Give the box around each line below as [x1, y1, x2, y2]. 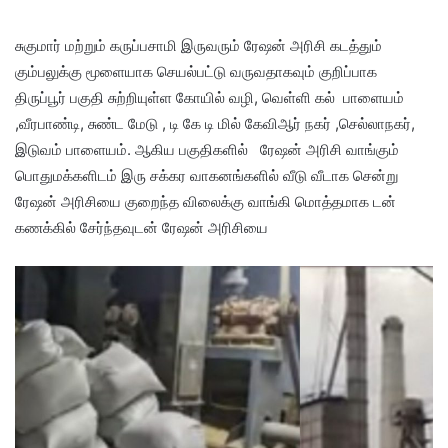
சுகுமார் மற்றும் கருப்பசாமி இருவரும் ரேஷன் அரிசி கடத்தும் [15, 36, 386, 55]
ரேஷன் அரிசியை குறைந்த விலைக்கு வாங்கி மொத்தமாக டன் [15, 192, 396, 211]
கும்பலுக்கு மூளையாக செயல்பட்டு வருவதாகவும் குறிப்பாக [15, 62, 377, 81]
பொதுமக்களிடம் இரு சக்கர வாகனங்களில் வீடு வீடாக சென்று [15, 166, 398, 185]
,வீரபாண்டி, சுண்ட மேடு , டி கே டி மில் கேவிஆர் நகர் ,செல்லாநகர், [15, 114, 415, 133]
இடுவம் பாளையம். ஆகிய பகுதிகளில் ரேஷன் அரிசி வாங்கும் [15, 140, 399, 159]
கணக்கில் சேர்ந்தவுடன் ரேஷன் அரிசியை [15, 218, 276, 237]
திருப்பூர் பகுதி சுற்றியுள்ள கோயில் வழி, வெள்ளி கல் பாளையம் [15, 88, 404, 107]
